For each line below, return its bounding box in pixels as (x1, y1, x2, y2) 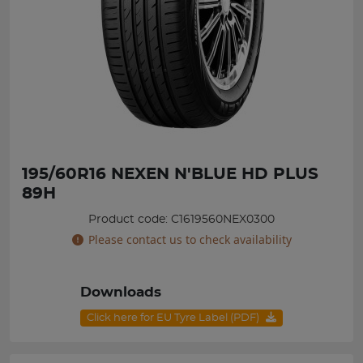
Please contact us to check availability (88, 232, 292, 247)
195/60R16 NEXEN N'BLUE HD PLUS (22, 166, 318, 182)
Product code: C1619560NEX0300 (88, 214, 275, 225)
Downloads (80, 285, 161, 299)
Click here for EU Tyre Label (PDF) (87, 313, 262, 323)
